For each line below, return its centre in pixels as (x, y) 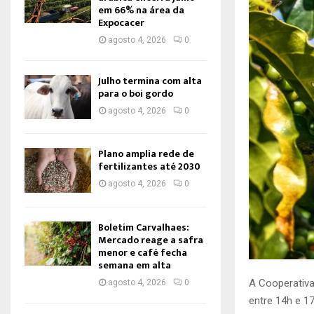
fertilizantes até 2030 (149, 167)
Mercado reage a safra (151, 240)
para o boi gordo (136, 94)
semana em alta (135, 265)
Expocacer (121, 23)
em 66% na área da (141, 10)
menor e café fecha (143, 252)
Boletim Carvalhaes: (144, 227)
